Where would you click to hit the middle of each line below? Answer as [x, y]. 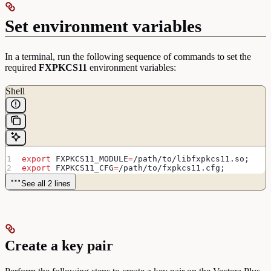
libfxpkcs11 [204, 158]
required [22, 67]
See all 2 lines [46, 183]
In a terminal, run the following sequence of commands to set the [128, 56]
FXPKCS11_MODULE [90, 158]
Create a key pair [59, 245]
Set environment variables [103, 26]
